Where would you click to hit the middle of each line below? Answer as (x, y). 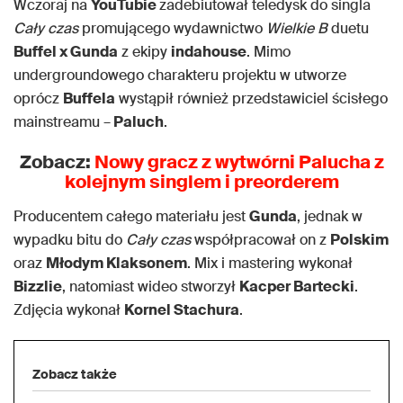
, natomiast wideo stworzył (151, 287)
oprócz (38, 99)
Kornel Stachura (182, 310)
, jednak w (330, 217)
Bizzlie (38, 287)
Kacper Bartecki (297, 287)
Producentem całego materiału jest (131, 217)
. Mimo (269, 52)
